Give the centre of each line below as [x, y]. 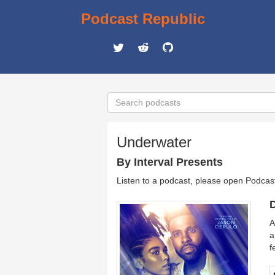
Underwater [154, 142]
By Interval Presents [170, 162]
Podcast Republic [143, 19]
